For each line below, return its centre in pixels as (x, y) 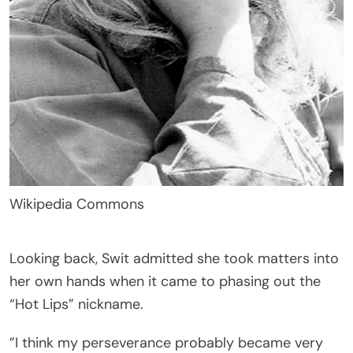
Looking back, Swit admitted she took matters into (174, 259)
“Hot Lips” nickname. (76, 305)
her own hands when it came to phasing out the (165, 282)
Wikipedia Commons (77, 204)
